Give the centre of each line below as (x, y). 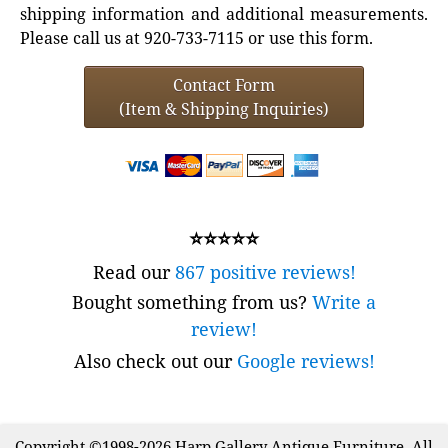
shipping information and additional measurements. (224, 14)
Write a (344, 302)
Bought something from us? (192, 302)
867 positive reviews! (265, 272)
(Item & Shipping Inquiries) (224, 109)
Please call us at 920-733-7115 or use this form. (196, 38)
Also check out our (155, 361)
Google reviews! (305, 361)
